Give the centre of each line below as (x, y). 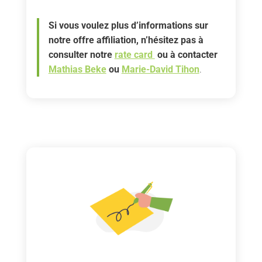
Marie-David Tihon (160, 69)
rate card (135, 54)
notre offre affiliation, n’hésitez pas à (126, 40)
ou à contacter (186, 54)
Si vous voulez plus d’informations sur (128, 25)
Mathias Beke (77, 69)
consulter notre (81, 54)
